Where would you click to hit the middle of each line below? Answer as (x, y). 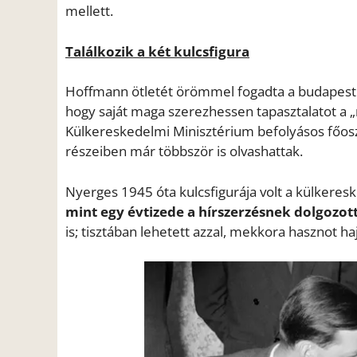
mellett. (89, 11)
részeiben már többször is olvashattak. (184, 151)
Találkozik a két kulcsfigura (157, 51)
